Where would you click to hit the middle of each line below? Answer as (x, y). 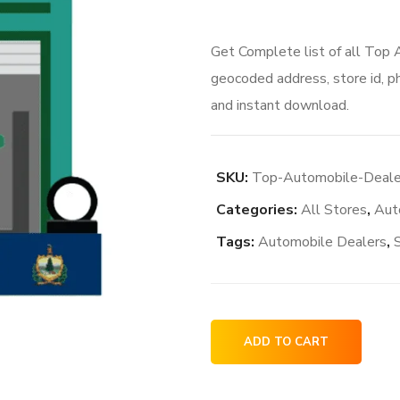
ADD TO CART (286, 342)
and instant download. (279, 105)
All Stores (333, 210)
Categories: (258, 210)
